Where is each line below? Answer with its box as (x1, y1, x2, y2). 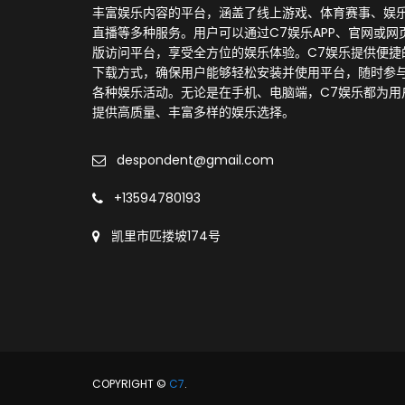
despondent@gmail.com (117, 151, 274, 169)
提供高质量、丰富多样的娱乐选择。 (92, 103, 295, 121)
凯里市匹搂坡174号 (111, 227, 221, 245)
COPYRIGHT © (92, 376, 169, 391)
